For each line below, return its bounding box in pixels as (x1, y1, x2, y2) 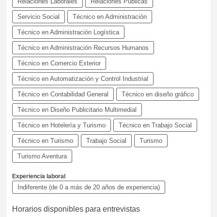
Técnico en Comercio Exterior (17, 59, 101, 67)
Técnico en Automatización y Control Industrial (17, 75, 148, 82)
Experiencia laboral (12, 172, 65, 180)
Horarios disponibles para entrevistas (12, 204, 140, 213)
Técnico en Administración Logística (17, 28, 119, 36)
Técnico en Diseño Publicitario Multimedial (17, 106, 137, 113)
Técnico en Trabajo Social (119, 121, 192, 129)
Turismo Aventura (17, 152, 67, 160)
